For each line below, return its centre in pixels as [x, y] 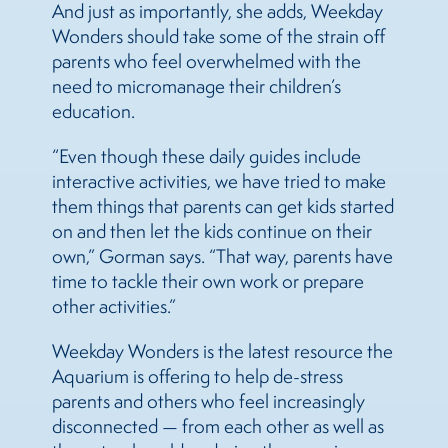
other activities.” [114, 306]
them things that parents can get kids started [223, 206]
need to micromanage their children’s [196, 86]
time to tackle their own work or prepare [208, 281]
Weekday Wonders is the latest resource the [222, 351]
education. [93, 111]
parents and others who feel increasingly [208, 401]
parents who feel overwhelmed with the [206, 61]
